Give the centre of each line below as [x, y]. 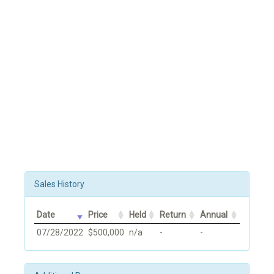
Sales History [59, 184]
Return [173, 214]
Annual [214, 214]
